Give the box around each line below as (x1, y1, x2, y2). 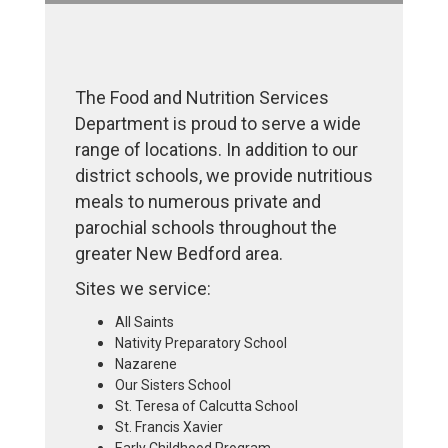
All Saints (115, 314, 174, 330)
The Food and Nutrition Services (75, 87, 329, 108)
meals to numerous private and (75, 191, 321, 212)
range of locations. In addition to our (75, 139, 358, 160)
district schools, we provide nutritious (75, 165, 373, 186)
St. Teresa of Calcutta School (115, 398, 298, 414)
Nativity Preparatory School (115, 335, 287, 351)
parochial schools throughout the (75, 217, 337, 238)
